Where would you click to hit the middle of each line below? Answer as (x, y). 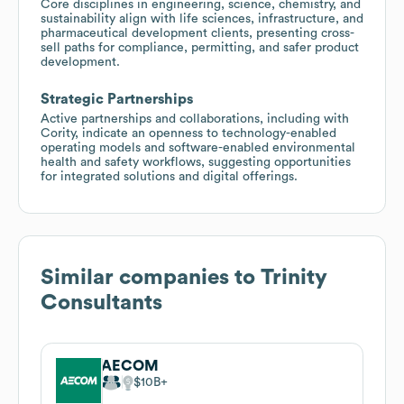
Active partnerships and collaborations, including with (195, 119)
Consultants (101, 303)
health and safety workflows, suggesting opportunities (196, 162)
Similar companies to (151, 277)
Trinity (294, 277)
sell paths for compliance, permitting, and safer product (200, 47)
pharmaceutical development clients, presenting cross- (197, 33)
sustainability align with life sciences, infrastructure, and (202, 18)
